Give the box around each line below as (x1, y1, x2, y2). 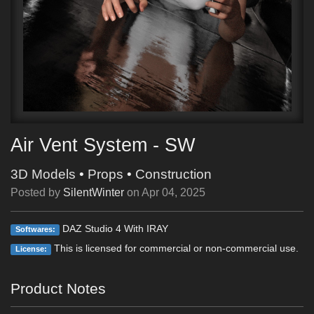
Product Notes (11, 280, 106, 296)
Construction (135, 166, 212, 182)
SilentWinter (63, 186, 124, 198)
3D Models (11, 166, 76, 182)
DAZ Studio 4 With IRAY (60, 222, 169, 234)
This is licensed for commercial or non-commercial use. (51, 242, 299, 254)
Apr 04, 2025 (142, 186, 205, 198)
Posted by (11, 186, 63, 198)
